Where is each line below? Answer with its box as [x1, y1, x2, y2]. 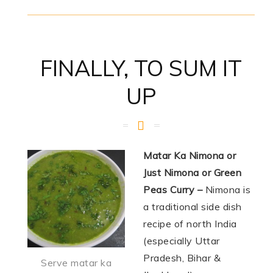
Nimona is [202, 183, 250, 196]
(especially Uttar [143, 235, 220, 247]
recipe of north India [143, 218, 237, 230]
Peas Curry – [143, 183, 202, 196]
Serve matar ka [41, 257, 112, 269]
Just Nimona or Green [143, 166, 241, 179]
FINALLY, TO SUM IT [40, 54, 242, 82]
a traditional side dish [143, 200, 242, 213]
